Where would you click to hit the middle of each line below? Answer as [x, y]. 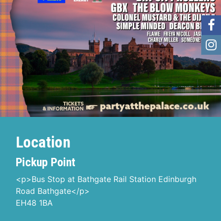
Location [43, 142]
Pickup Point [46, 162]
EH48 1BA [34, 203]
